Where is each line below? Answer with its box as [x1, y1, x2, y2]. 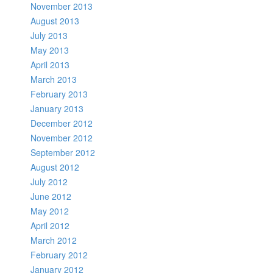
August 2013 [30, 15, 79, 27]
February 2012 [30, 249, 88, 261]
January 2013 [30, 102, 83, 115]
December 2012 [30, 117, 93, 129]
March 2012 [30, 234, 77, 246]
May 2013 [30, 44, 69, 56]
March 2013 [30, 73, 77, 85]
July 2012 [30, 175, 68, 188]
